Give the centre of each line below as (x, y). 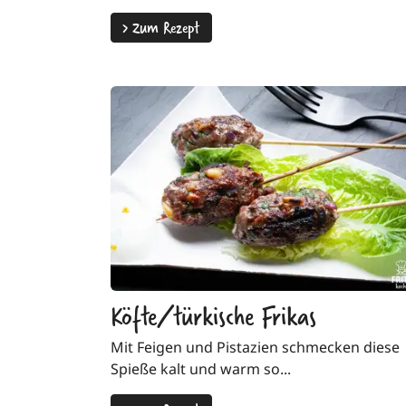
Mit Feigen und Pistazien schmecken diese (255, 348)
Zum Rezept (164, 27)
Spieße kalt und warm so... (201, 369)
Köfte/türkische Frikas (213, 315)
